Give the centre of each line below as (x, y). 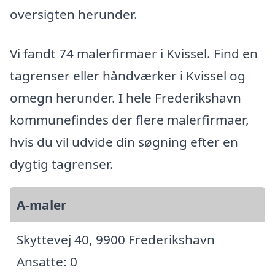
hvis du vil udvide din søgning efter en (124, 142)
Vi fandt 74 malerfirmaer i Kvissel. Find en (134, 54)
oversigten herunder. (74, 14)
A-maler (41, 205)
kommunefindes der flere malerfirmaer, (130, 120)
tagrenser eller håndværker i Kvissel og (128, 76)
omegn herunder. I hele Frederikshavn (126, 98)
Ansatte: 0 (47, 262)
